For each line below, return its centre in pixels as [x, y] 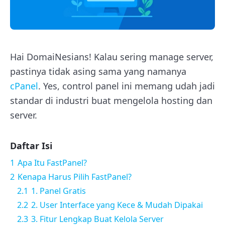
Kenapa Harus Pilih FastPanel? [75, 177]
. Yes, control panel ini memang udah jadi [127, 86]
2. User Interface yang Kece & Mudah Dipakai [117, 205]
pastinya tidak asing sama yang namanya [98, 71]
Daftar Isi [31, 145]
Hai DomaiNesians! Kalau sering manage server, [112, 57]
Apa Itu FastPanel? [52, 162]
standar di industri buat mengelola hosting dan [111, 100]
